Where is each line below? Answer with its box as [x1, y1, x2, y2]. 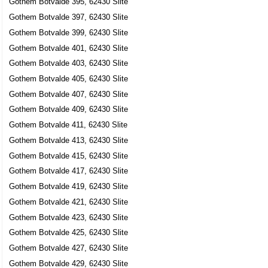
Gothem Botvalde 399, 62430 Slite [9, 28, 129, 37]
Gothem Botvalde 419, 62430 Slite [9, 182, 129, 191]
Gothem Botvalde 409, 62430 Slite [9, 105, 129, 114]
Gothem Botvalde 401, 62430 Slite [9, 43, 129, 53]
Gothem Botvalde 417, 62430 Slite [9, 166, 129, 176]
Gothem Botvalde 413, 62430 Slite [9, 135, 129, 145]
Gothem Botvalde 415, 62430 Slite [9, 151, 129, 160]
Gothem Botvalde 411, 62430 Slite [9, 120, 128, 130]
